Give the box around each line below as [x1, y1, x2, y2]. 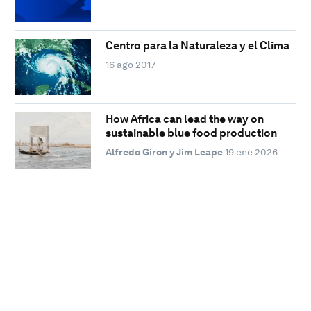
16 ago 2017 [105, 58, 155, 70]
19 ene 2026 [224, 146, 278, 158]
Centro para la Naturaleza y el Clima [105, 38, 289, 52]
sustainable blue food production [105, 126, 277, 140]
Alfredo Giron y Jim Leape [105, 146, 223, 158]
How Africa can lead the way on [105, 112, 264, 126]
